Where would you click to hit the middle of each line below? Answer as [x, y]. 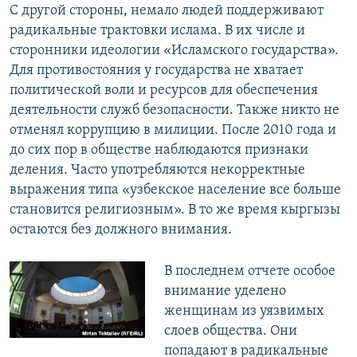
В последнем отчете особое [249, 272]
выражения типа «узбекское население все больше [175, 190]
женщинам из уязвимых [244, 312]
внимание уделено [225, 292]
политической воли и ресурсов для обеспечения [164, 91]
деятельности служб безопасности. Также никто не [175, 111]
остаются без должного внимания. [121, 230]
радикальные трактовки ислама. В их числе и [157, 31]
